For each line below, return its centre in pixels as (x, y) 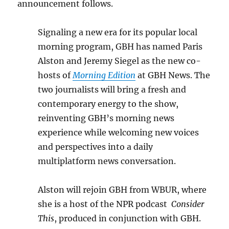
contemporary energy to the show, (108, 104)
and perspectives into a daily (96, 147)
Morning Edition (104, 75)
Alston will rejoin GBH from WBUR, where (122, 190)
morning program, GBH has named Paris (120, 47)
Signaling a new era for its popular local (118, 32)
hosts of (55, 75)
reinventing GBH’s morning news (106, 118)
